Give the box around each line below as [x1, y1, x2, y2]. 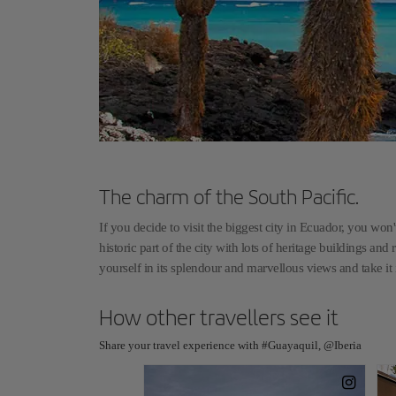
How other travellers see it [99, 304, 339, 331]
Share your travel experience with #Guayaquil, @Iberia [99, 339, 362, 352]
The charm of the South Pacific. [99, 185, 359, 209]
